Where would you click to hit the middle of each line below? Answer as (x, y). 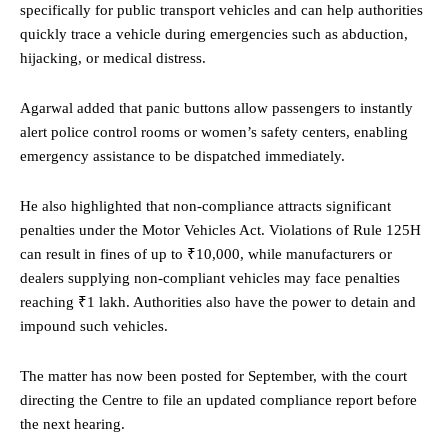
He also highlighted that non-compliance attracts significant (205, 206)
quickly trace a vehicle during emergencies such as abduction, (214, 34)
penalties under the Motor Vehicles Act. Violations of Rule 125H (220, 230)
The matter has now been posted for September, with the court (213, 376)
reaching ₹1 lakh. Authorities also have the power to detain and (218, 302)
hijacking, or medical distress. (113, 58)
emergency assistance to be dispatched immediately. (182, 156)
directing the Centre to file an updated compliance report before (218, 400)
